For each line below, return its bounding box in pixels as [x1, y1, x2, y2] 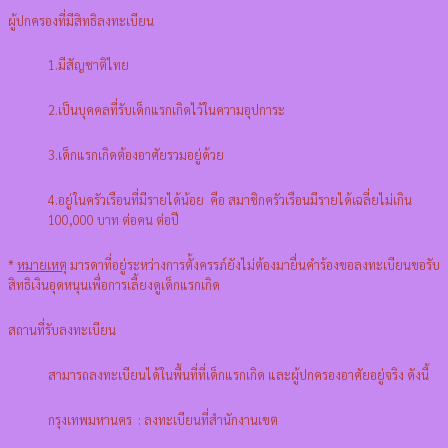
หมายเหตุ [17, 256, 67, 274]
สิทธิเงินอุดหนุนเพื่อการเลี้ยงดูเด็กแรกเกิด [8, 276, 220, 294]
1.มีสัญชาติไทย [48, 56, 129, 74]
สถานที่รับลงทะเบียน [8, 321, 116, 339]
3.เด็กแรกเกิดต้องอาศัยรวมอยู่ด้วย [48, 146, 224, 164]
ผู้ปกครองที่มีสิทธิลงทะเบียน [8, 11, 154, 29]
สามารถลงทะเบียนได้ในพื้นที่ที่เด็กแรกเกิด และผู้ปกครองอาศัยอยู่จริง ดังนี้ [48, 366, 432, 384]
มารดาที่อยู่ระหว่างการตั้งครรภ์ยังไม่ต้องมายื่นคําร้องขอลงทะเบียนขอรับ [67, 256, 440, 274]
